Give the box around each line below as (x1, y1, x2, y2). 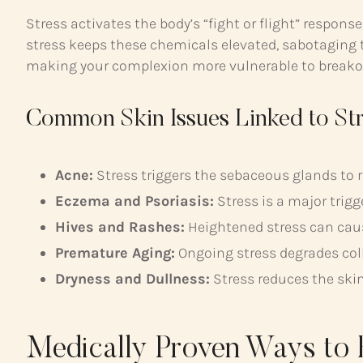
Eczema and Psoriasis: (55, 191, 214, 210)
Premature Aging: (55, 243, 175, 262)
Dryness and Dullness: (55, 269, 210, 288)
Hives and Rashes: (55, 217, 185, 236)
